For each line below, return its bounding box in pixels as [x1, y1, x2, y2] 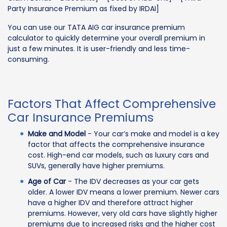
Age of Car [28, 176, 66, 187]
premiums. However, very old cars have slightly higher [28, 208, 217, 219]
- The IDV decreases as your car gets [66, 176, 199, 187]
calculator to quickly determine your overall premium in [8, 33, 205, 44]
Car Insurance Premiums [8, 109, 154, 126]
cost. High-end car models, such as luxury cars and [28, 150, 209, 161]
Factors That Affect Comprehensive [8, 96, 216, 112]
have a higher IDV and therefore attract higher [28, 198, 193, 208]
